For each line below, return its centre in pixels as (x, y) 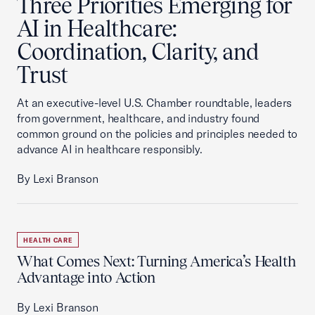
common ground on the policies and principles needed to (157, 134)
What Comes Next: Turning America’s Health (156, 261)
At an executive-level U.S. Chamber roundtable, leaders (155, 103)
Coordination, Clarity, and (138, 52)
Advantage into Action (86, 277)
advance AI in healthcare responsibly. (110, 149)
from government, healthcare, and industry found (139, 118)
